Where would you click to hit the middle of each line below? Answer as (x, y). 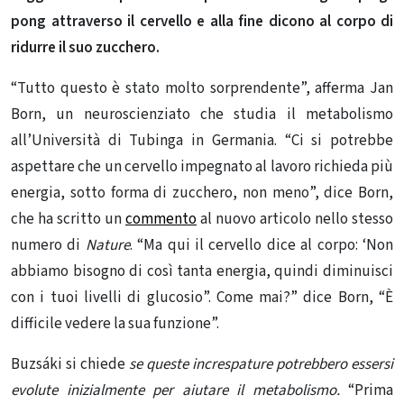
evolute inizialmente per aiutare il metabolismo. (175, 390)
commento (161, 219)
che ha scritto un (68, 219)
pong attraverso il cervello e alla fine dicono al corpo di (202, 21)
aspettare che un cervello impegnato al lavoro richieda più (202, 166)
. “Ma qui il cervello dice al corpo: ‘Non (262, 245)
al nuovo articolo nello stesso (295, 219)
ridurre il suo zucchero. (85, 47)
